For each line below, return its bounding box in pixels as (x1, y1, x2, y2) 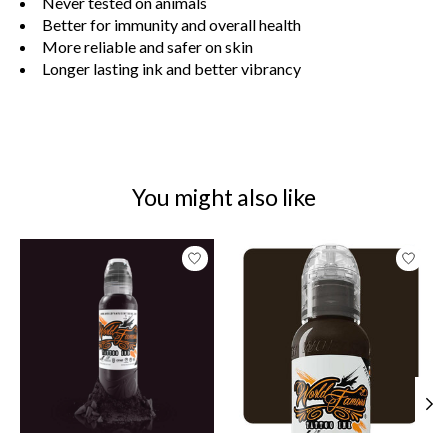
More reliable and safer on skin (42, 36, 253, 56)
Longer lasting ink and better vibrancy (42, 58, 301, 78)
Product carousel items (20, 239, 178, 259)
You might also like (132, 182, 316, 211)
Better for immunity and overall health (42, 14, 301, 34)
